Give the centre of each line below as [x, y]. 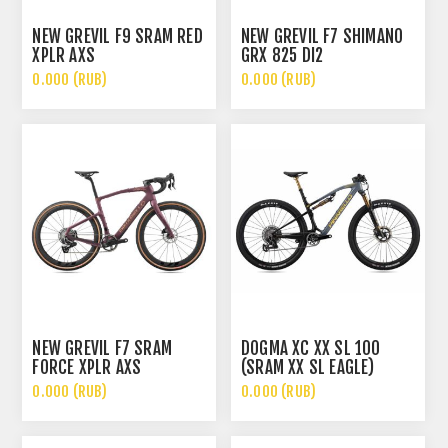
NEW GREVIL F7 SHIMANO [322, 37]
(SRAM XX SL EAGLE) [308, 367]
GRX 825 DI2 [282, 56]
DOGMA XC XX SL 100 [311, 348]
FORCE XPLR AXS [87, 367]
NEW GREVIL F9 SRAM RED [117, 37]
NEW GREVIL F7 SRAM [102, 348]
